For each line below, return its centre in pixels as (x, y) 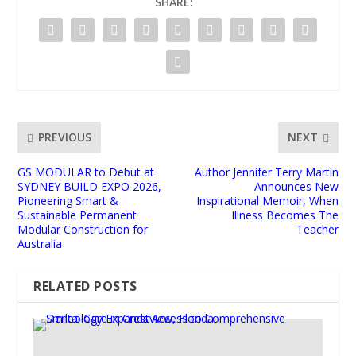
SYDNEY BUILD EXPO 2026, (90, 186)
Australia (40, 243)
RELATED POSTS (85, 286)
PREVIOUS (65, 137)
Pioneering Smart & (68, 200)
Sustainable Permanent (77, 215)
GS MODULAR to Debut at (86, 172)
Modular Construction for (83, 229)
